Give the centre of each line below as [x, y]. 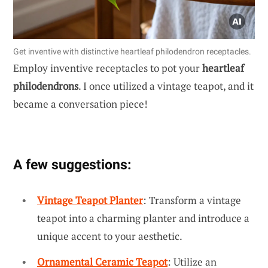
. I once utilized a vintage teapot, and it [166, 86]
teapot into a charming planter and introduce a [143, 218]
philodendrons [46, 86]
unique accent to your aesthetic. [110, 236]
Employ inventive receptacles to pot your [108, 68]
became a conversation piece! [80, 103]
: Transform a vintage [192, 200]
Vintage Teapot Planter [90, 200]
